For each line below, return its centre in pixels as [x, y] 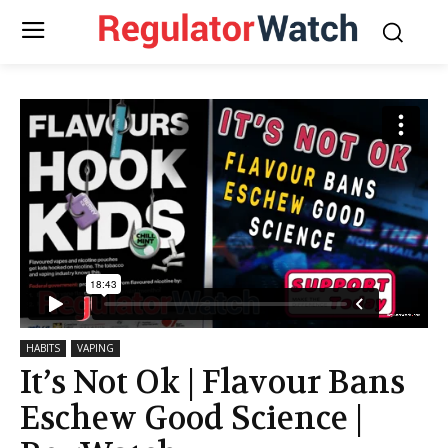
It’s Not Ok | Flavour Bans [212, 383]
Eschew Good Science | [191, 419]
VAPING [95, 348]
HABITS [43, 348]
